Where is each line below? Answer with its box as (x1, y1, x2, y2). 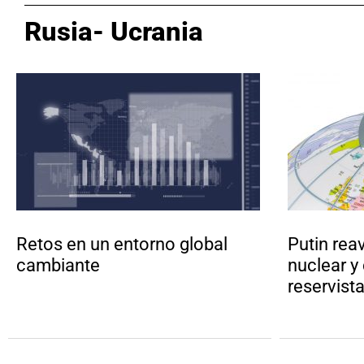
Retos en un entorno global (16, 234, 227, 255)
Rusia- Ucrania (24, 15, 203, 48)
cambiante (16, 255, 104, 276)
